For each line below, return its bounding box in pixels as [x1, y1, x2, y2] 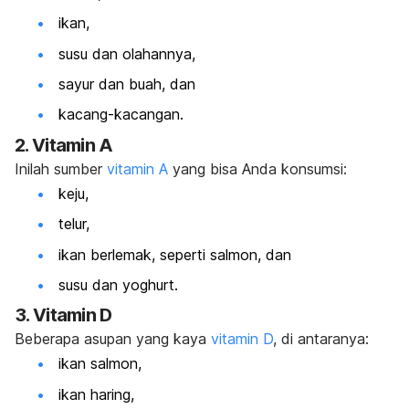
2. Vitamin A [15, 133, 113, 156]
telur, [58, 215, 89, 234]
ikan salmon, [58, 354, 142, 373]
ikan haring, [58, 384, 134, 404]
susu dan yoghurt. [58, 275, 178, 294]
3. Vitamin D [15, 304, 112, 327]
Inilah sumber [15, 159, 107, 178]
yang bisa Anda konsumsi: [168, 159, 347, 178]
